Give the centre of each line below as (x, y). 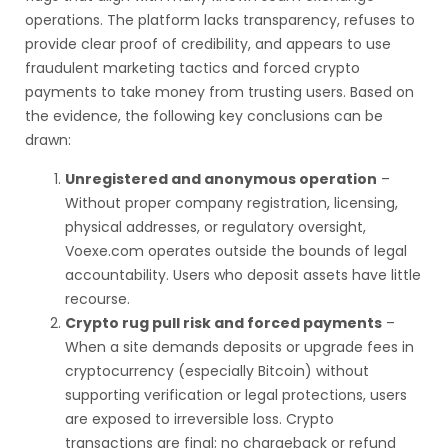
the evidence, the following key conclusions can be (204, 116)
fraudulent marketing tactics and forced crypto (192, 68)
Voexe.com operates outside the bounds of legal (236, 251)
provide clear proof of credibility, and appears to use (208, 44)
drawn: (48, 140)
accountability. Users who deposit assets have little (243, 275)
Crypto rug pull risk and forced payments (223, 323)
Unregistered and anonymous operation (221, 179)
